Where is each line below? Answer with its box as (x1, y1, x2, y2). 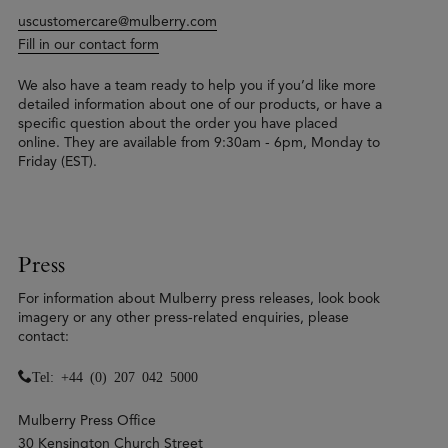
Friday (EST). (18, 152, 97, 170)
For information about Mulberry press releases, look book (18, 289, 380, 307)
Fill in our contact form (18, 35, 159, 53)
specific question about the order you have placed (18, 114, 338, 132)
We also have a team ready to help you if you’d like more (18, 76, 376, 94)
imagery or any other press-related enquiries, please (18, 308, 349, 326)
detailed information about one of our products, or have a (18, 95, 382, 113)
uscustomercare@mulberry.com (18, 12, 217, 30)
